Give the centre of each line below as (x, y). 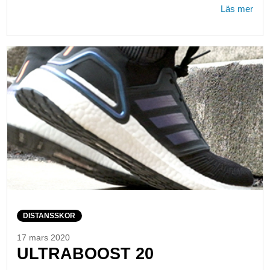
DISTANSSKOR (49, 216)
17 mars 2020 (43, 238)
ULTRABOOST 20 (85, 254)
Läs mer (237, 8)
